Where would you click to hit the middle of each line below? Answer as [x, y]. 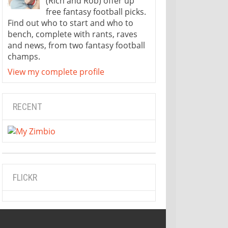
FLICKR [25, 178]
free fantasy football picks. [96, 11]
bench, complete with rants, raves [72, 34]
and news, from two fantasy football [76, 45]
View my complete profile [56, 72]
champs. [24, 56]
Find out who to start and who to [70, 23]
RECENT [27, 106]
